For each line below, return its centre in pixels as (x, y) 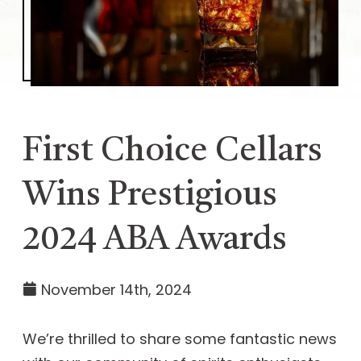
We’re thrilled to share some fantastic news (180, 339)
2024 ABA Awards (155, 240)
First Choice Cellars (172, 151)
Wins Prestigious (150, 196)
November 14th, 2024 (114, 290)
